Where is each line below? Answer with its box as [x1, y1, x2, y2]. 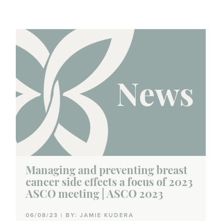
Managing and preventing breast [25, 166, 187, 178]
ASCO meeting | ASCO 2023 [25, 189, 163, 201]
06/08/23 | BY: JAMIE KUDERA [25, 211, 134, 220]
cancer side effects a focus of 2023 [25, 178, 193, 189]
